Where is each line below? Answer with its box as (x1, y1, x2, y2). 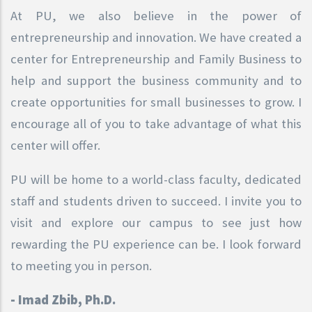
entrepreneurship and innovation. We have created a (10, 29, 302, 45)
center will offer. (10, 136, 100, 153)
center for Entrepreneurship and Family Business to (10, 50, 302, 67)
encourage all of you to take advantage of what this (10, 115, 302, 132)
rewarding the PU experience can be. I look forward (10, 235, 302, 252)
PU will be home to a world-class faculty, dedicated (10, 171, 302, 187)
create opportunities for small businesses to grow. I (10, 93, 302, 110)
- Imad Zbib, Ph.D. (10, 291, 118, 308)
